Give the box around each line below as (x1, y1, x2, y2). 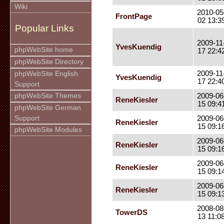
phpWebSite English (14, 69, 78, 77)
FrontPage (115, 12, 152, 20)
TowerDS (115, 208, 147, 216)
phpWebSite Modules (14, 125, 82, 133)
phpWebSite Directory (14, 57, 83, 65)
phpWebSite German (14, 103, 81, 111)
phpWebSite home (14, 45, 73, 53)
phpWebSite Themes (14, 91, 81, 99)
